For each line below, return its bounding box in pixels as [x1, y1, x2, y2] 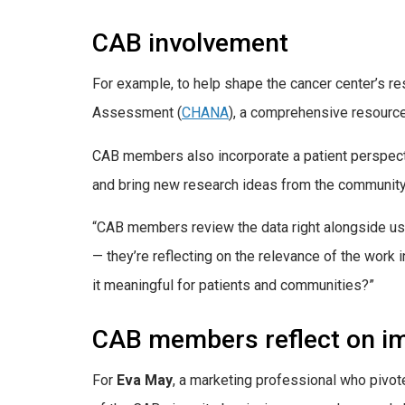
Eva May [117, 372, 173, 390]
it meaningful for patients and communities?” [92, 277, 374, 295]
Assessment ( [92, 104, 182, 122]
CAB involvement [92, 28, 288, 59]
